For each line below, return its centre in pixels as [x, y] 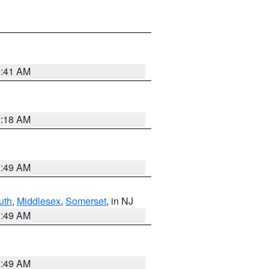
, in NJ [120, 201]
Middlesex [39, 201]
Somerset [86, 201]
